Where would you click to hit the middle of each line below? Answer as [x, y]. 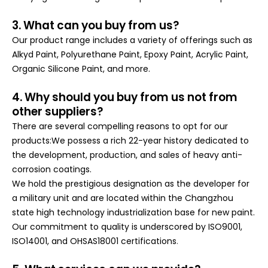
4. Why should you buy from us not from [125, 97]
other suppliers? [57, 112]
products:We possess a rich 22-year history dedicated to [130, 141]
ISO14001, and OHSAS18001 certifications [94, 241]
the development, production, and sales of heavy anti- [127, 155]
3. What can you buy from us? [95, 25]
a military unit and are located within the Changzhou [123, 198]
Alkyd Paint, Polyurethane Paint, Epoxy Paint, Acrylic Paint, [130, 54]
